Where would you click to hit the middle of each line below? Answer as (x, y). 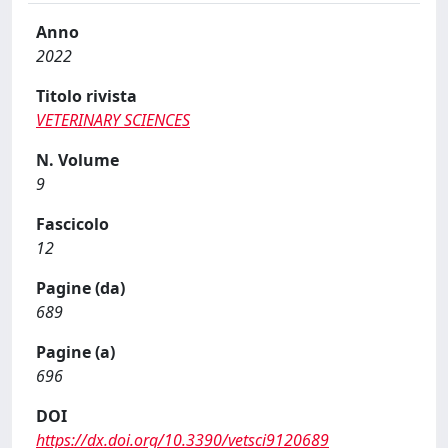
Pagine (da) (80, 288)
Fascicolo (72, 224)
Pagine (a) (75, 352)
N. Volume (77, 160)
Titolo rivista (86, 96)
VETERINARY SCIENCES (113, 120)
